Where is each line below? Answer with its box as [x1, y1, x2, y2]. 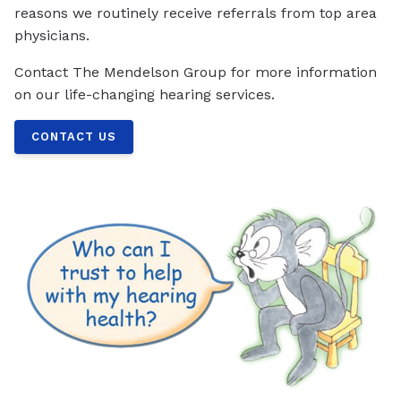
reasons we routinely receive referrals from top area [14, 4, 377, 22]
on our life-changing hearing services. [14, 86, 275, 104]
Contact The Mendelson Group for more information [14, 64, 377, 81]
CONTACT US [31, 130, 117, 144]
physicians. [14, 27, 90, 45]
